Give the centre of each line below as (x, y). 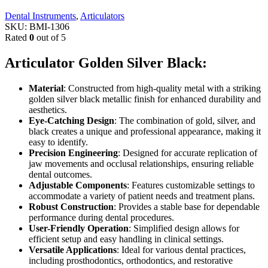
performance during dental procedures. (101, 218)
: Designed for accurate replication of (188, 153)
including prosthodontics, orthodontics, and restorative (131, 261)
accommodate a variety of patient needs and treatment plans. (142, 196)
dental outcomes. (60, 175)
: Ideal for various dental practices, (181, 250)
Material (46, 89)
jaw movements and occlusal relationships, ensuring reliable (141, 164)
